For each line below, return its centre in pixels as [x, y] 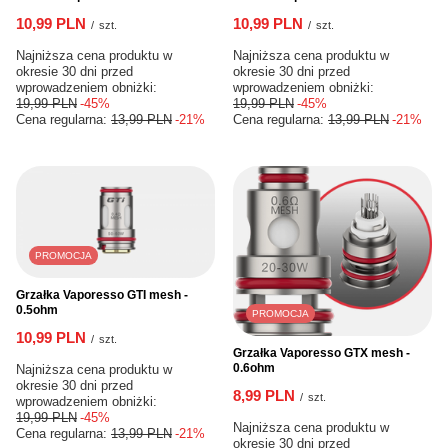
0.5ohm [37, 309]
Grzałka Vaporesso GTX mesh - [321, 352]
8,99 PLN [264, 395]
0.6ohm [254, 367]
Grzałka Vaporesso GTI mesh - [102, 294]
